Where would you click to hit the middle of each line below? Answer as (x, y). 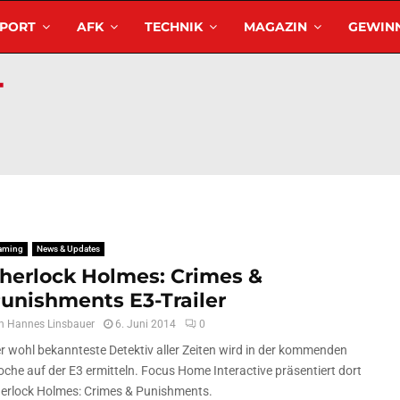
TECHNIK (174, 27)
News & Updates (68, 249)
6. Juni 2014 (145, 324)
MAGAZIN (275, 27)
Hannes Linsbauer (50, 324)
